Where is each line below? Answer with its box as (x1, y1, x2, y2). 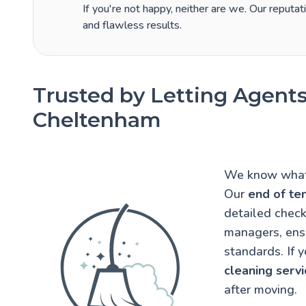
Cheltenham (33, 107, 161, 133)
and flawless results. (83, 18, 182, 33)
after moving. (224, 281, 297, 298)
